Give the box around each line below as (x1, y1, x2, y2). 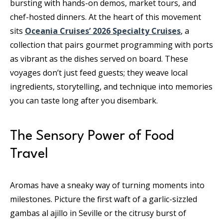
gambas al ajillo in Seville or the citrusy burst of (10, 208, 186, 219)
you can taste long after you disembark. (10, 95, 158, 107)
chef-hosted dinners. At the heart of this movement (10, 11, 201, 23)
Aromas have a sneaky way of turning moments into (10, 180, 205, 191)
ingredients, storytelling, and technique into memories (10, 81, 213, 93)
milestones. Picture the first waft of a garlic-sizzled (10, 194, 197, 205)
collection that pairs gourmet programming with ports (10, 39, 213, 51)
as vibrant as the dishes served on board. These (10, 53, 188, 65)
